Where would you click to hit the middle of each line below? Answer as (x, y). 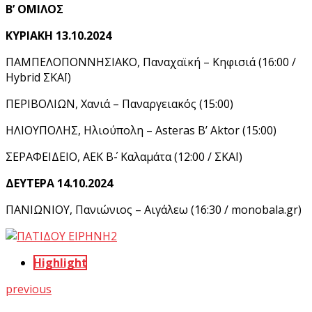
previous (29, 289)
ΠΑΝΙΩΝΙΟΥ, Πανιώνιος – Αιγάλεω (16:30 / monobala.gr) (154, 209)
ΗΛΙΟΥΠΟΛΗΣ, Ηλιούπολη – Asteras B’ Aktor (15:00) (141, 130)
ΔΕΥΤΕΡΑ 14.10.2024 (59, 183)
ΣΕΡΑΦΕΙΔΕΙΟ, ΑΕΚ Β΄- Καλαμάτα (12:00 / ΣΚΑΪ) (124, 156)
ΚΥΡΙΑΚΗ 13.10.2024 (58, 35)
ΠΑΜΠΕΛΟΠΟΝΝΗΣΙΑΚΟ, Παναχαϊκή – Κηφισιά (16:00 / (151, 62)
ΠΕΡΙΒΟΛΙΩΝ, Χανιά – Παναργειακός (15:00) (119, 103)
